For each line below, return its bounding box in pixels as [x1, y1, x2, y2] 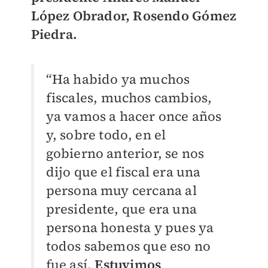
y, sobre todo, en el [45, 126, 166, 144]
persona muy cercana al [45, 181, 197, 200]
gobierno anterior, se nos [45, 144, 205, 163]
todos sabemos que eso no [45, 237, 211, 255]
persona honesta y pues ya [45, 218, 214, 237]
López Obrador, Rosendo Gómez [31, 7, 237, 25]
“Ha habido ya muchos [45, 70, 190, 89]
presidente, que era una [45, 200, 197, 218]
